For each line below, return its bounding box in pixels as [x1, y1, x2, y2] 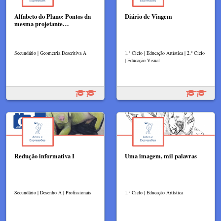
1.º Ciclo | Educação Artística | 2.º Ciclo [125, 49, 205, 57]
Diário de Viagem [125, 12, 172, 21]
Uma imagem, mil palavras [125, 151, 197, 161]
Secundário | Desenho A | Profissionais [14, 188, 91, 196]
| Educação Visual [125, 57, 160, 64]
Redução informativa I [14, 151, 74, 161]
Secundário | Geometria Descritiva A [14, 49, 86, 57]
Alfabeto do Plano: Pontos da [14, 12, 91, 21]
